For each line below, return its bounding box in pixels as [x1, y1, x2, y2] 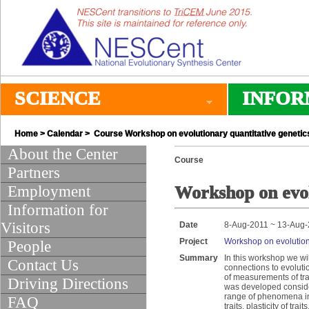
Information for [8, 201, 108, 219]
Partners [8, 164, 60, 181]
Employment [8, 183, 90, 200]
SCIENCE [14, 88, 101, 109]
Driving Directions [8, 275, 128, 292]
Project [179, 237, 208, 246]
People [8, 238, 51, 255]
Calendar [47, 129, 83, 139]
